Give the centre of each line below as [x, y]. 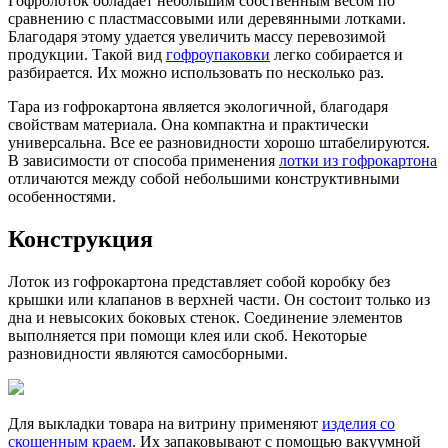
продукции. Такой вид [87, 54]
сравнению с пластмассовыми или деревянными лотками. [207, 18]
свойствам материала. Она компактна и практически [188, 124]
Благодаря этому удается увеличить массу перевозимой [197, 36]
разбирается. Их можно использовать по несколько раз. [196, 72]
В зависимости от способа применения [143, 160]
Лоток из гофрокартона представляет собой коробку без [199, 281]
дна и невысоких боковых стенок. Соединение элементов [205, 317]
